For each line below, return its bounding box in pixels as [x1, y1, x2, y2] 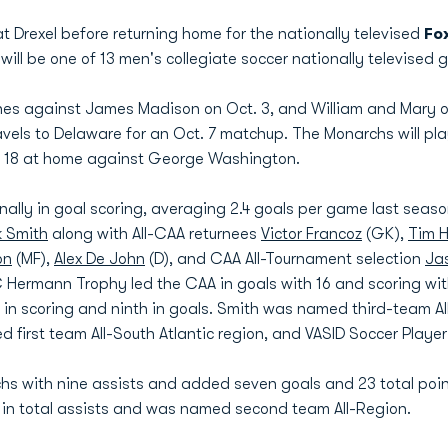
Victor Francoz [261, 225, 362, 243]
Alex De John [54, 250, 145, 268]
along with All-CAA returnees [48, 225, 261, 243]
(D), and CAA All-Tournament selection [145, 250, 425, 268]
